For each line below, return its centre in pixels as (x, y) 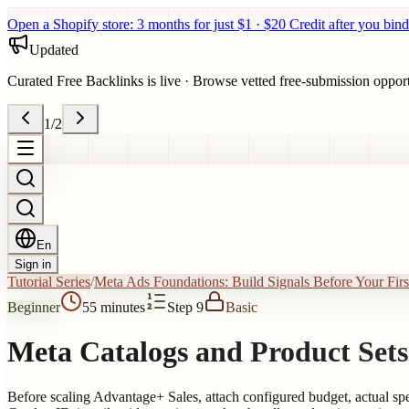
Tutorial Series (49, 282)
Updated (54, 50)
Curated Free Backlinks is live (94, 81)
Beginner (34, 307)
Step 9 (185, 307)
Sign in (33, 264)
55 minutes (114, 307)
